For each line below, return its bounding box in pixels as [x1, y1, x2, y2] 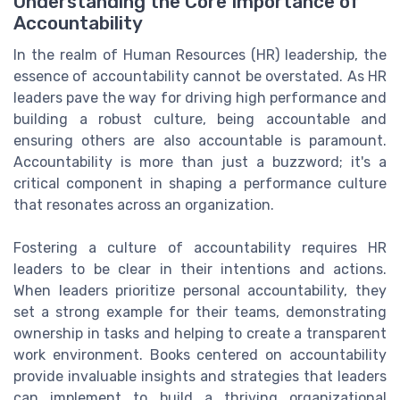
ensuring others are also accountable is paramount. [13, 132, 387, 150]
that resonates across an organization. [13, 196, 274, 214]
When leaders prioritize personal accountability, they [13, 282, 387, 300]
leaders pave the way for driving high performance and [13, 89, 387, 107]
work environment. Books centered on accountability [13, 346, 387, 364]
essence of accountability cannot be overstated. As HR [13, 68, 387, 86]
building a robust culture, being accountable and [13, 111, 387, 129]
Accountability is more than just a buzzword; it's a [13, 154, 387, 171]
